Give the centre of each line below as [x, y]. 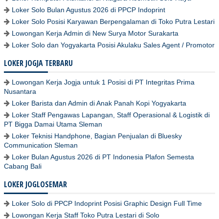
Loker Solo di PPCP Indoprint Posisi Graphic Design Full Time [107, 204]
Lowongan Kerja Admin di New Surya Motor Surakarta [95, 33]
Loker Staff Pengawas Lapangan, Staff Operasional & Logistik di [111, 115]
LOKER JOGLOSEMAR [35, 185]
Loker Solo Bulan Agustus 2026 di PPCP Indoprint [88, 10]
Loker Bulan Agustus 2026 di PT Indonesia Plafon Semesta [103, 157]
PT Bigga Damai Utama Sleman [53, 124]
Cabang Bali [23, 166]
